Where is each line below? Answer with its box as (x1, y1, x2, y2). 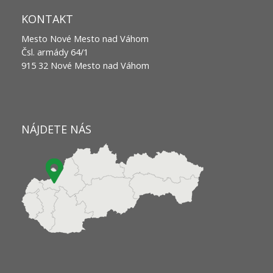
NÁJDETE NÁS (21, 122, 91, 136)
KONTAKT (21, 11, 73, 26)
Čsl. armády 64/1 (21, 46, 88, 58)
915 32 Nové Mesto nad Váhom (21, 60, 149, 71)
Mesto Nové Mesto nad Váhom (21, 33, 149, 44)
